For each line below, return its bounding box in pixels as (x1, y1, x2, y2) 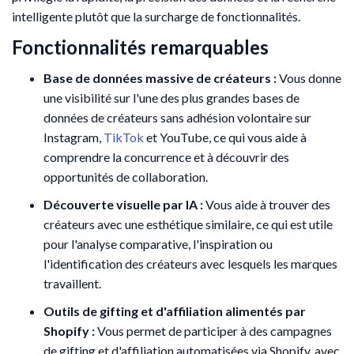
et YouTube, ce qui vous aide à (144, 129, 307, 145)
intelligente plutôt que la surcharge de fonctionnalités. (12, 8, 300, 24)
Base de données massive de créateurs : (43, 70, 277, 85)
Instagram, (43, 129, 104, 145)
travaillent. (43, 275, 101, 291)
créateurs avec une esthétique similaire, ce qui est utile (43, 216, 333, 232)
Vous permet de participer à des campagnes (95, 322, 332, 338)
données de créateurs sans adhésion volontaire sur (43, 109, 311, 125)
